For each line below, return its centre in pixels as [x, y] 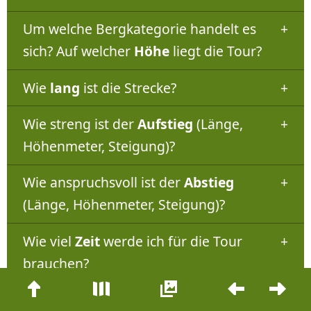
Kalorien [111, 300]
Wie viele [52, 300]
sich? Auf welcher [78, 51]
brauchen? [56, 263]
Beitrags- [243, 279]
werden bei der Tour [205, 300]
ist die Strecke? [128, 87]
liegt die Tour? [215, 51]
